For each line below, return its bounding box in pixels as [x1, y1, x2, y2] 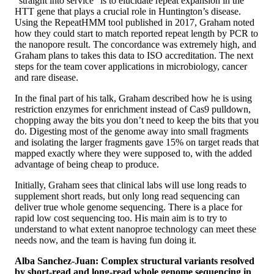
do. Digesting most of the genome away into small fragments [15, 126, 248, 137]
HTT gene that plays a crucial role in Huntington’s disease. [15, 6, 241, 17]
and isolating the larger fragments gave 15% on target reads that [15, 137, 259, 148]
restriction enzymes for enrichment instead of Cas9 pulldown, [15, 104, 251, 115]
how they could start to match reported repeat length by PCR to [15, 28, 258, 39]
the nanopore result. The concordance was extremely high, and [15, 39, 256, 50]
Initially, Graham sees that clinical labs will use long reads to [15, 180, 246, 191]
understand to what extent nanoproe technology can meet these [15, 224, 256, 235]
